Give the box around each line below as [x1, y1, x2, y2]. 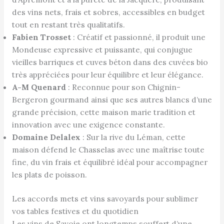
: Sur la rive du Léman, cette [80, 131, 185, 142]
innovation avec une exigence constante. [11, 119, 165, 129]
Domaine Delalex [11, 131, 80, 142]
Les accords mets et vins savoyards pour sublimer [11, 193, 198, 204]
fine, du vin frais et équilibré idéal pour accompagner [11, 156, 207, 167]
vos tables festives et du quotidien [11, 206, 138, 216]
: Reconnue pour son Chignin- [65, 81, 180, 92]
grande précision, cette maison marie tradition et [11, 106, 195, 117]
